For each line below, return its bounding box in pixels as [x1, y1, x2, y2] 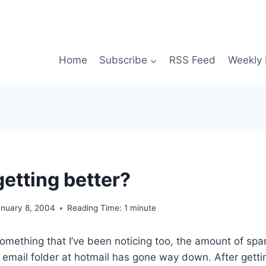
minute [130, 203, 157, 213]
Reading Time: [67, 203, 122, 213]
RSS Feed [169, 54, 216, 66]
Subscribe [99, 54, 147, 66]
